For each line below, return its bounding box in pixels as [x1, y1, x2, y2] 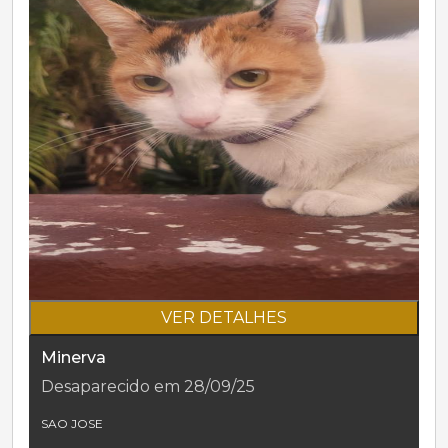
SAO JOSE [41, 415, 103, 431]
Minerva [41, 347, 106, 367]
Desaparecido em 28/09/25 [41, 376, 255, 396]
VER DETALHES [161, 307, 287, 327]
